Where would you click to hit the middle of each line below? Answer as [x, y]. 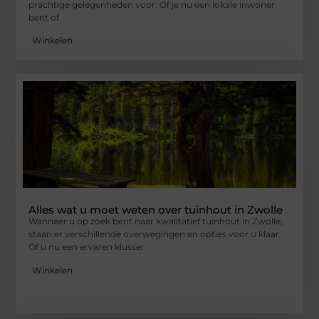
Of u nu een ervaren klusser [87, 247]
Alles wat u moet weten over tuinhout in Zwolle [156, 210]
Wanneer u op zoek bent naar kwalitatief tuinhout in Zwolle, [156, 221]
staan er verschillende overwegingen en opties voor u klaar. [155, 234]
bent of [44, 17]
